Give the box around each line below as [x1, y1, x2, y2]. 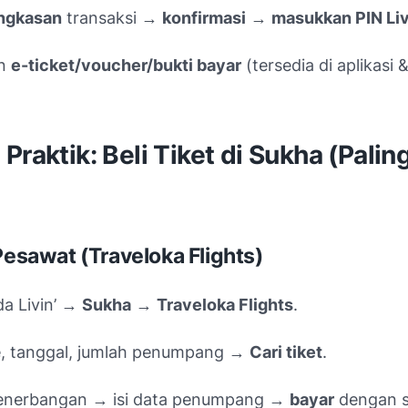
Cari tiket [250, 342, 322, 362]
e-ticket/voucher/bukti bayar [11, 55, 241, 75]
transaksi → [62, 7, 162, 27]
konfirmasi [162, 7, 246, 27]
